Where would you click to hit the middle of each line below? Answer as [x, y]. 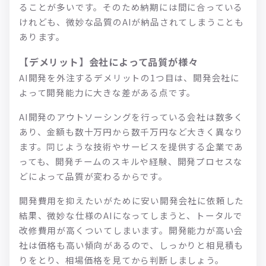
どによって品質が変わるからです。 [94, 176]
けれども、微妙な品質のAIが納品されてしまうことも [132, 21]
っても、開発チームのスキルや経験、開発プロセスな [131, 161]
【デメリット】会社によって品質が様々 [109, 61]
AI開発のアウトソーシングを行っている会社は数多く [131, 116]
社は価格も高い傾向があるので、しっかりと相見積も [132, 245]
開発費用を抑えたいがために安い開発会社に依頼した [132, 200]
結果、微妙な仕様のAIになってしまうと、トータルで [131, 215]
